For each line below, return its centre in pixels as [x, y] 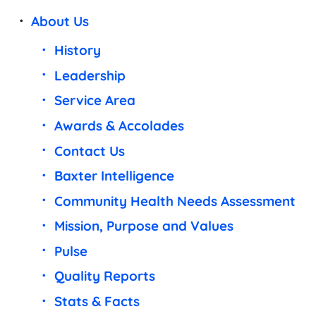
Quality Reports [104, 276]
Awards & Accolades [119, 125]
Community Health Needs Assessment [175, 201]
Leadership [90, 75]
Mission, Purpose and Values [144, 226]
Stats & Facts [97, 301]
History [77, 50]
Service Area [95, 101]
